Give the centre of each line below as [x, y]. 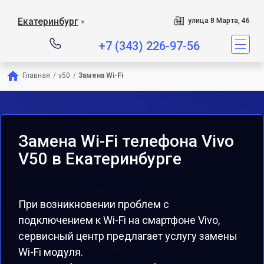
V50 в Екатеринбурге [100, 159]
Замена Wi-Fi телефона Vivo [126, 141]
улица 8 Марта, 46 [219, 21]
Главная [36, 75]
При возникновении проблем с [94, 204]
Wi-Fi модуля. [51, 252]
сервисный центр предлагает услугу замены [128, 236]
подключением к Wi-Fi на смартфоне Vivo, [119, 220]
